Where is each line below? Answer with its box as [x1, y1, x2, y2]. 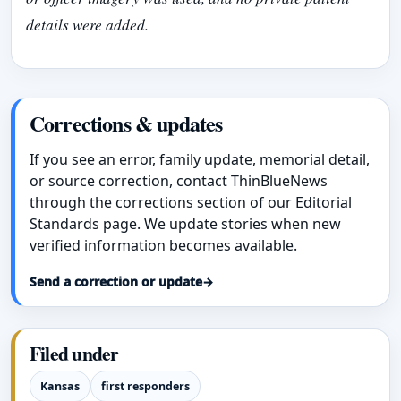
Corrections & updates [30, 107, 223, 140]
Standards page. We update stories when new [30, 214, 341, 235]
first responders [100, 379, 190, 395]
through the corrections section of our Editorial [30, 192, 352, 213]
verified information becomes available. [30, 235, 297, 256]
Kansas [39, 379, 80, 395]
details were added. [26, 13, 149, 35]
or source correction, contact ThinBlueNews [30, 171, 328, 192]
